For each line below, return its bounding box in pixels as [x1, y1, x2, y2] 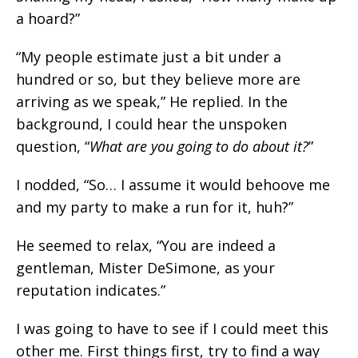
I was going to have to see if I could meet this [16, 319, 328, 338]
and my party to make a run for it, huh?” [16, 197, 293, 217]
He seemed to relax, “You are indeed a [16, 236, 276, 255]
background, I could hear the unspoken [16, 114, 287, 133]
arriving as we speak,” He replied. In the [16, 92, 288, 111]
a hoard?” [16, 9, 80, 28]
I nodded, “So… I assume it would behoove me [16, 175, 330, 194]
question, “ [16, 137, 89, 156]
